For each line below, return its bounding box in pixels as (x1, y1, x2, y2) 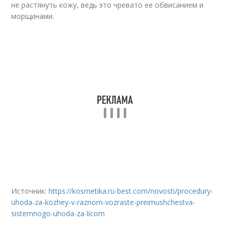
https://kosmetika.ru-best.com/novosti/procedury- (49, 186, 214, 196)
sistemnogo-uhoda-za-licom (11, 208, 105, 218)
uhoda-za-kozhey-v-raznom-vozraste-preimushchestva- (11, 197, 196, 207)
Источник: (11, 186, 49, 196)
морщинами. (11, 11, 55, 21)
